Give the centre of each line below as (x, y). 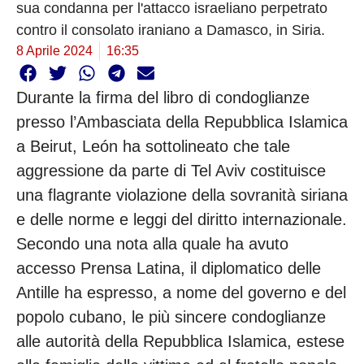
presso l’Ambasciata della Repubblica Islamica (182, 121)
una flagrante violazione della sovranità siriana (182, 195)
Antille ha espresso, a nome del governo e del (181, 292)
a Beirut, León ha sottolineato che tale (153, 146)
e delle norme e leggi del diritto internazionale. (182, 219)
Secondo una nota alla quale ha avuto (152, 243)
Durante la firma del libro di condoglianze (163, 97)
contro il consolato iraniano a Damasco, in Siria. (171, 30)
